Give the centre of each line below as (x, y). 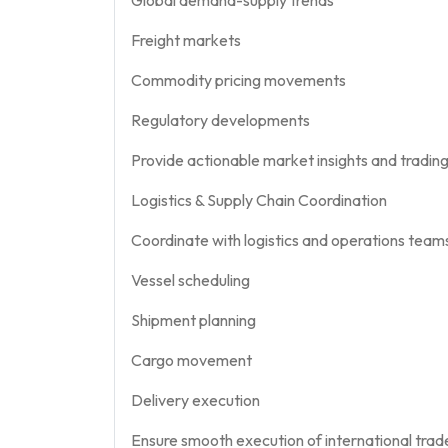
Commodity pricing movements (238, 79)
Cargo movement (191, 359)
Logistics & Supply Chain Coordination (259, 199)
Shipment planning (193, 319)
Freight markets (186, 39)
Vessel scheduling (190, 279)
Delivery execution (195, 399)
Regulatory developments (220, 119)
